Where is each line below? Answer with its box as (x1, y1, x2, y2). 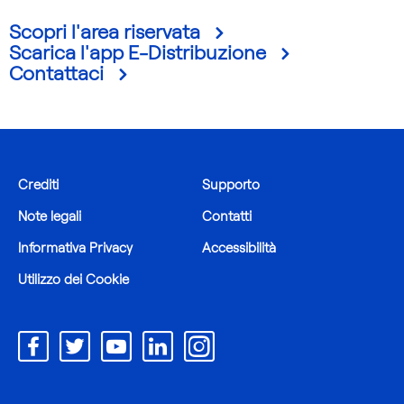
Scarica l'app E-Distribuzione (9, 41, 266, 66)
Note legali (18, 208, 81, 225)
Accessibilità (202, 240, 277, 257)
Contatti (202, 208, 252, 225)
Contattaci (9, 61, 104, 87)
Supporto (202, 177, 261, 194)
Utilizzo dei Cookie (18, 271, 129, 289)
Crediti (18, 177, 59, 194)
